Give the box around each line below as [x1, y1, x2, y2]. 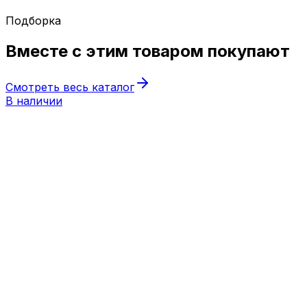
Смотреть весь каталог [5, 79, 134, 94]
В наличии [5, 93, 62, 108]
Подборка [5, 13, 61, 27]
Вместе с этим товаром [5, 40, 204, 61]
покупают [204, 40, 290, 61]
